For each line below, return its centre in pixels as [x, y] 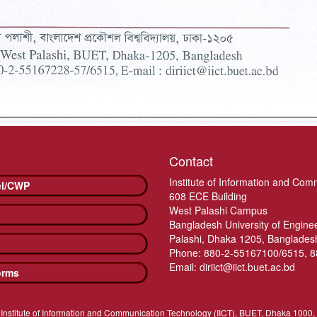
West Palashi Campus [218, 211]
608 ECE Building [208, 196]
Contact [191, 161]
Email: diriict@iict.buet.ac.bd [232, 267]
